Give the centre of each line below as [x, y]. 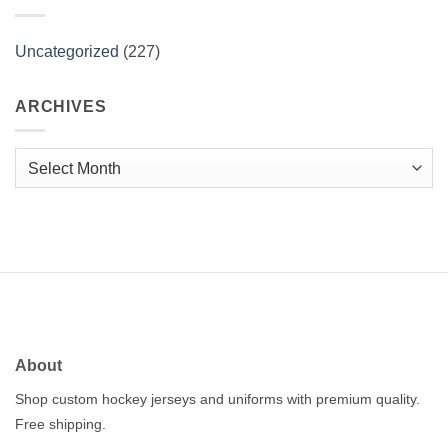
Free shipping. [60, 424]
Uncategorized [67, 51]
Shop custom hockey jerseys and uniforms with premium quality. [217, 399]
